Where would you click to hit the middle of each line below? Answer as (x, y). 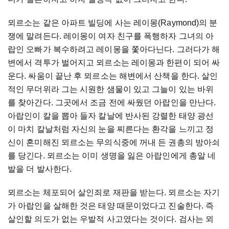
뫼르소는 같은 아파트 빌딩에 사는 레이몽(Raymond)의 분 (113, 23)
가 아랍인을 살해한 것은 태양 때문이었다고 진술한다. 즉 (111, 206)
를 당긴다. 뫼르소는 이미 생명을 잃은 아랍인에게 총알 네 (112, 156)
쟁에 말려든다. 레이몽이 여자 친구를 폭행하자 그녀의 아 (111, 36)
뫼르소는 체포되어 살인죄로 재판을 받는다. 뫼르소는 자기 (114, 192)
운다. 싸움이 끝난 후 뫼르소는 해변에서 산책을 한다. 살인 (113, 76)
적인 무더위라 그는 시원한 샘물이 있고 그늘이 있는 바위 (111, 89)
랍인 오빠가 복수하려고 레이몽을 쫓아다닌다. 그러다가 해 (114, 49)
